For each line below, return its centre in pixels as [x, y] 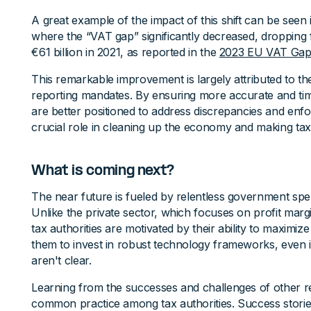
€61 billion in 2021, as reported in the [125, 52]
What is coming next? [103, 171]
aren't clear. [61, 260]
